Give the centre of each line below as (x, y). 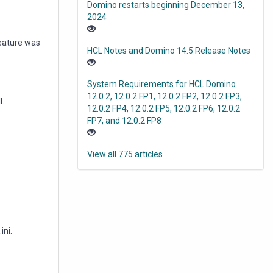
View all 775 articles (125, 154)
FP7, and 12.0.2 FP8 (124, 121)
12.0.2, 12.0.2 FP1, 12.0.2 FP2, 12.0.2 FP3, (165, 97)
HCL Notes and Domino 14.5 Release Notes (169, 51)
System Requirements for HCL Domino (161, 84)
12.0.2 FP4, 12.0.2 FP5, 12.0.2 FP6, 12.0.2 (164, 109)
